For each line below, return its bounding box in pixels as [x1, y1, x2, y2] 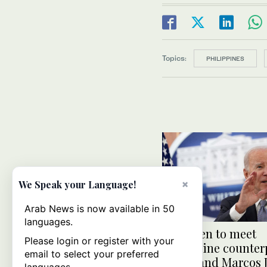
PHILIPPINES [206, 55, 244, 62]
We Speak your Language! [18, 178, 136, 191]
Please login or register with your [24, 235, 174, 247]
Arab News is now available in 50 [24, 203, 175, 215]
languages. [24, 216, 73, 228]
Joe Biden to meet [162, 225, 256, 242]
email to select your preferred [24, 248, 159, 260]
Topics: [162, 53, 187, 63]
